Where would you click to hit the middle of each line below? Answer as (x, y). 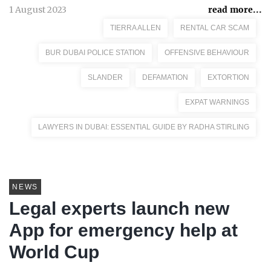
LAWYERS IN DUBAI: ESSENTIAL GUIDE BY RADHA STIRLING (144, 127)
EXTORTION (228, 77)
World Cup (54, 252)
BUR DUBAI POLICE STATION (95, 53)
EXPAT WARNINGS (217, 102)
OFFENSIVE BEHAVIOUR (207, 53)
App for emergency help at (123, 230)
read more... (235, 10)
